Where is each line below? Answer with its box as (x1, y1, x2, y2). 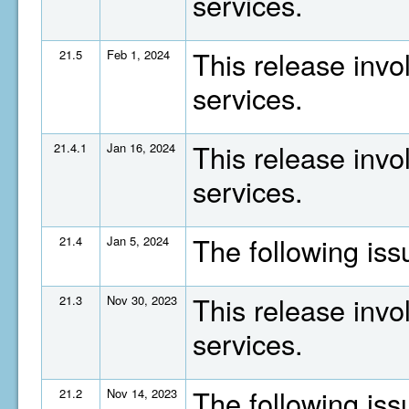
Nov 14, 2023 (107, 384, 177, 402)
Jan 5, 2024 (107, 232, 169, 249)
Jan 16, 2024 (107, 139, 175, 156)
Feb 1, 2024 (107, 46, 170, 63)
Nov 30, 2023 (107, 291, 177, 309)
